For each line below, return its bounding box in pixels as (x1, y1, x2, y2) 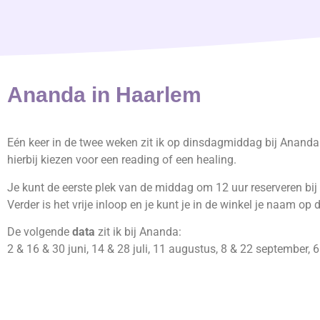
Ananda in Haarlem (7, 83, 201, 107)
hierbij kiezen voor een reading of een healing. (7, 153, 236, 167)
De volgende (7, 224, 72, 239)
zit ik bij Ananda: (98, 224, 181, 239)
